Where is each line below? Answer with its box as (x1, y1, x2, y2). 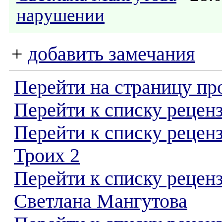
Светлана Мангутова (14, 190, 187, 212)
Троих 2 (14, 145, 80, 166)
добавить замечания (28, 43, 195, 65)
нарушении (16, 5, 105, 25)
